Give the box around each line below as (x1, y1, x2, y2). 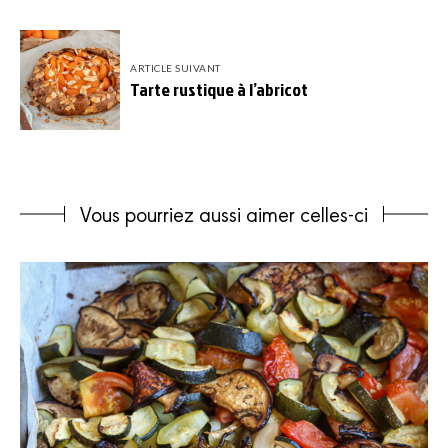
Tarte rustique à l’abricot (130, 76, 308, 102)
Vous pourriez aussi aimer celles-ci (80, 199, 368, 227)
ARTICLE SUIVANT (130, 61, 221, 74)
